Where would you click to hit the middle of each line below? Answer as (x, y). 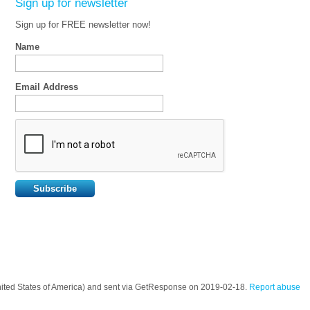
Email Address (47, 87)
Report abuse (275, 287)
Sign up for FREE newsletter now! (83, 25)
